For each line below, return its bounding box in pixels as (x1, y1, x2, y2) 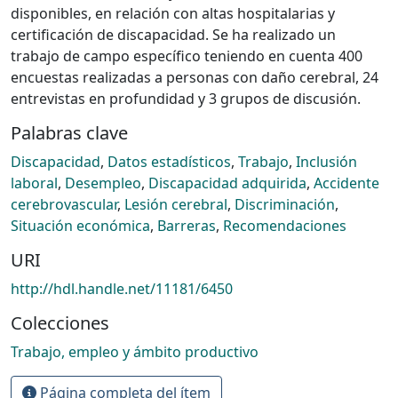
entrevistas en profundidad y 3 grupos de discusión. (11, 88, 361, 108)
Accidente (314, 172, 379, 193)
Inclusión (296, 151, 357, 171)
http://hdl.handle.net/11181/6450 (11, 278, 233, 298)
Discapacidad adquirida (148, 172, 306, 193)
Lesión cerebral (124, 194, 227, 214)
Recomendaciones (223, 215, 346, 235)
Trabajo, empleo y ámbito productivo (11, 341, 259, 362)
